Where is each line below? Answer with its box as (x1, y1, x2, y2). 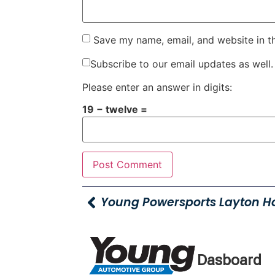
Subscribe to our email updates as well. (90, 57, 274, 70)
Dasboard (196, 252, 261, 269)
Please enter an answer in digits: (82, 80, 233, 93)
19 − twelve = (82, 103, 148, 116)
